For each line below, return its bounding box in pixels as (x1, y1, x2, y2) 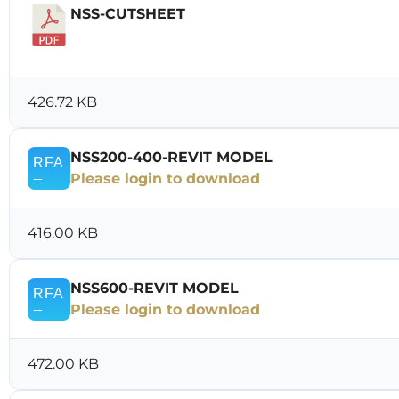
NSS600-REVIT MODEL (70, 280, 239, 297)
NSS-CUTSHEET (70, 5, 185, 22)
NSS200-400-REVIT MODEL (70, 149, 273, 166)
